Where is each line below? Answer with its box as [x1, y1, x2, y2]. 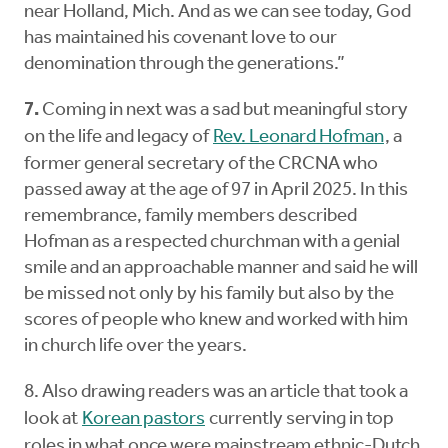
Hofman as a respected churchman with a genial [24, 233, 400, 253]
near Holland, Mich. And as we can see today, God [24, 3, 411, 23]
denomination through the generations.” [24, 55, 345, 75]
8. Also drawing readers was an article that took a [24, 383, 408, 403]
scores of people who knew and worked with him [24, 311, 408, 331]
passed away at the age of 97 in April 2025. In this [24, 181, 408, 201]
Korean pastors [82, 410, 205, 430]
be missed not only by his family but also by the [24, 285, 394, 305]
